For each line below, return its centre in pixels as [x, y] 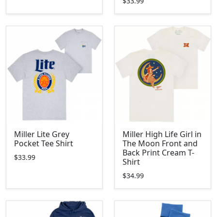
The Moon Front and [160, 143]
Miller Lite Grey [42, 134]
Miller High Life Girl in [162, 134]
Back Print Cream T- [158, 153]
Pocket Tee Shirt [44, 143]
